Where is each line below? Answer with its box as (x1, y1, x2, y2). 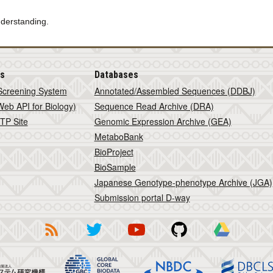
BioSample (94, 161, 136, 173)
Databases (94, 69, 138, 80)
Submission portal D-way (94, 191, 190, 204)
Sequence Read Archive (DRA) (94, 100, 214, 112)
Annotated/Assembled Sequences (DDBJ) (94, 85, 255, 97)
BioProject (94, 146, 133, 158)
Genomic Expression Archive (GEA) (94, 115, 232, 127)
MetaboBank (94, 130, 143, 143)
